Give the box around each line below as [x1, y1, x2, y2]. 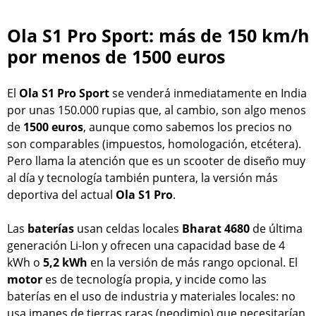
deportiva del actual [7, 186, 116, 202]
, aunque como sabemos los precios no [83, 119, 292, 135]
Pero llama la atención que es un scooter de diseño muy [7, 152, 305, 169]
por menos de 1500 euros [7, 44, 225, 68]
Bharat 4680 [179, 220, 250, 236]
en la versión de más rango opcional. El [87, 254, 298, 270]
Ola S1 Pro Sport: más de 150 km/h [7, 23, 309, 47]
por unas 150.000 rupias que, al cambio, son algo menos [7, 102, 306, 118]
